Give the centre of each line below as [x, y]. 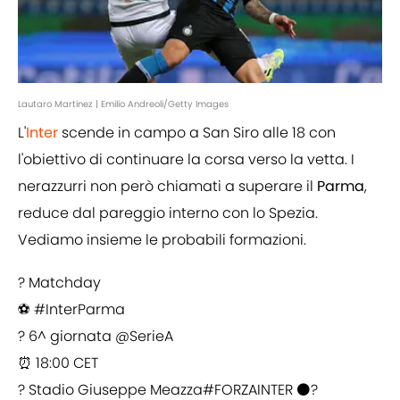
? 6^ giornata [67, 337]
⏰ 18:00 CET [58, 363]
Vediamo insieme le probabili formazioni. [162, 240]
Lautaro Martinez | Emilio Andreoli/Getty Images [123, 104]
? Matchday [59, 283]
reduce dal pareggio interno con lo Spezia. [168, 213]
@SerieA [144, 337]
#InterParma [79, 310]
